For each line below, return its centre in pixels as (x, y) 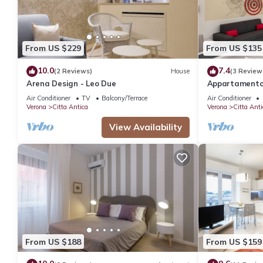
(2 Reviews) (73, 71)
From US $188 (53, 242)
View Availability (145, 127)
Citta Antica (70, 107)
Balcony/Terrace (124, 98)
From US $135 (234, 48)
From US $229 (53, 48)
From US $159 (234, 242)
